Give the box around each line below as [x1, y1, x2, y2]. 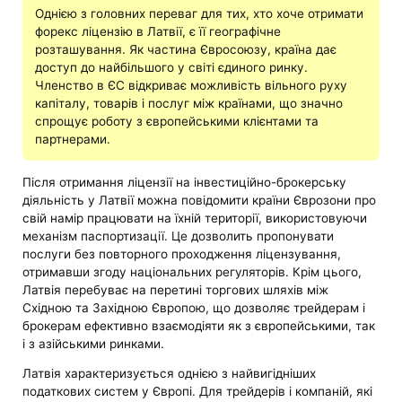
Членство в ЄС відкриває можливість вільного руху [34, 78, 347, 93]
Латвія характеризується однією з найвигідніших [22, 366, 317, 381]
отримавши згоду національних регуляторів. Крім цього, [22, 264, 363, 279]
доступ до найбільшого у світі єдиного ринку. [34, 60, 308, 75]
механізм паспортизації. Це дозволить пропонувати [22, 228, 335, 243]
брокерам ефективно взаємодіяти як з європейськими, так [22, 318, 376, 333]
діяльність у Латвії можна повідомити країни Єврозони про [22, 192, 377, 207]
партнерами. [34, 132, 110, 147]
